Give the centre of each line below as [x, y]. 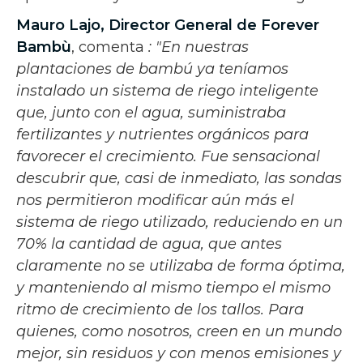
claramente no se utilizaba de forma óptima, [181, 265]
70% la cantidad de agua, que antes [149, 243]
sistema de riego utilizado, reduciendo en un [179, 222]
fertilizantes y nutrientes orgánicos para [162, 134]
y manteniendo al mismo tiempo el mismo [173, 287]
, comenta [110, 47]
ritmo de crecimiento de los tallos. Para [160, 309]
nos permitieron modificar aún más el [155, 200]
